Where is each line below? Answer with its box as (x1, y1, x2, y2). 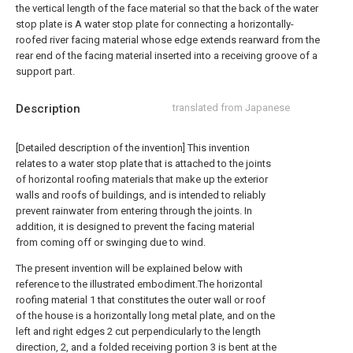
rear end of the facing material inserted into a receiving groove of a (16, 50, 318, 61)
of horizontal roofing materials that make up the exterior (16, 173, 268, 185)
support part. (16, 65, 75, 77)
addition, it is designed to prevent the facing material (16, 221, 255, 232)
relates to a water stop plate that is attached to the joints (16, 158, 271, 169)
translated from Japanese (173, 102, 290, 113)
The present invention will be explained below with (16, 262, 243, 274)
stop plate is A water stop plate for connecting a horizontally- (16, 18, 294, 30)
